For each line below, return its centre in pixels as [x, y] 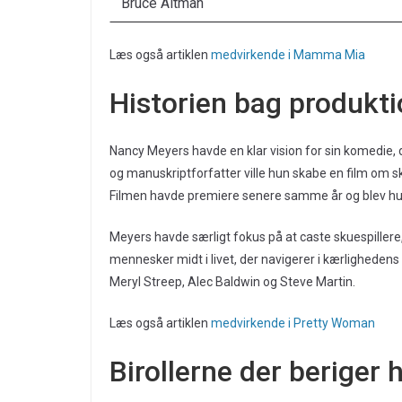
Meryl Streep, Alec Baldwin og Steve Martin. [232, 282]
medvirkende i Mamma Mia [288, 55]
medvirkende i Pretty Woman [293, 323]
